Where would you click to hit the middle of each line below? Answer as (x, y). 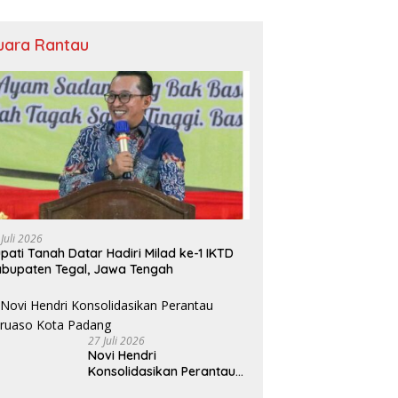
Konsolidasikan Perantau (162, 372)
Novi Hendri (123, 356)
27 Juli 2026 (117, 341)
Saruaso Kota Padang (154, 388)
